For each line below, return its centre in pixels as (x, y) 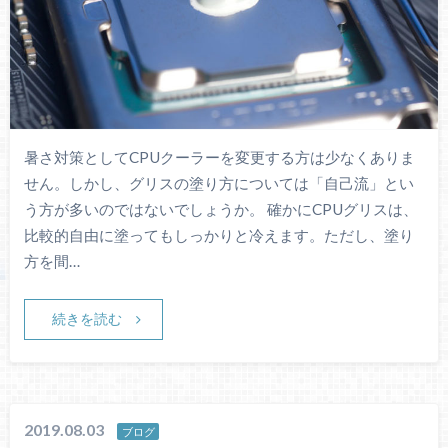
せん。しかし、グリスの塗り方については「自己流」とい (218, 183)
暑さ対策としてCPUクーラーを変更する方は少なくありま (219, 157)
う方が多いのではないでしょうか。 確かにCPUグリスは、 (220, 209)
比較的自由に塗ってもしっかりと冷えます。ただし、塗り (218, 235)
